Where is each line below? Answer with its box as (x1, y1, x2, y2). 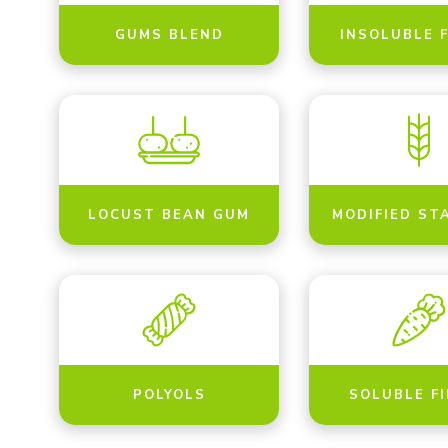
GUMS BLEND (114, 26, 224, 44)
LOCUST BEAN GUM (88, 206, 250, 224)
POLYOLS (132, 386, 206, 404)
